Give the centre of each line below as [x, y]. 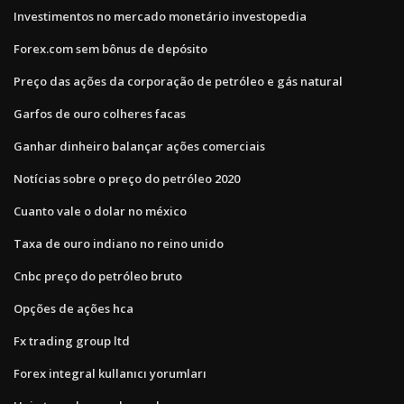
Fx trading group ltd [72, 340]
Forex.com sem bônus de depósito [110, 48]
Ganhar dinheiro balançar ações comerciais [139, 146]
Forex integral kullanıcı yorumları [110, 373]
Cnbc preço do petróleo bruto [98, 275]
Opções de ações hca [73, 308]
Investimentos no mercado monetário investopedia [160, 16]
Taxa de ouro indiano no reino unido [119, 243]
